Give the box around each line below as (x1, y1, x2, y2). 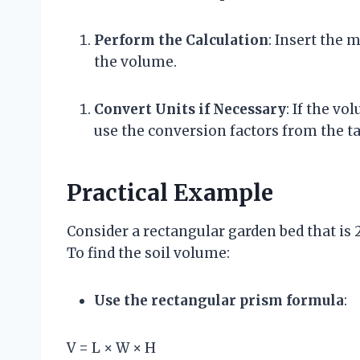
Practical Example (67, 178, 273, 207)
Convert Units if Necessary (94, 100, 286, 118)
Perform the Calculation (94, 31, 268, 49)
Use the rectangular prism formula (94, 291, 344, 309)
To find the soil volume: (67, 243, 230, 262)
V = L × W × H (67, 338, 156, 357)
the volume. (94, 52, 177, 71)
